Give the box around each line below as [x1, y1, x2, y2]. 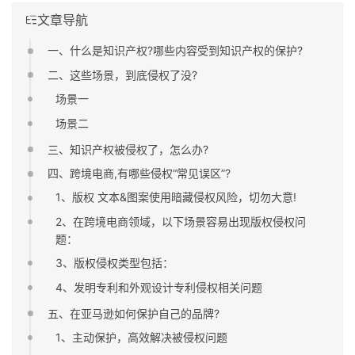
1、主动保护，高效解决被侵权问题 [55, 330, 228, 345]
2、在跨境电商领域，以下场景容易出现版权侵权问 [55, 214, 307, 228]
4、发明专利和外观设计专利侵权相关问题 [55, 280, 263, 294]
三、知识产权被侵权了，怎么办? [48, 142, 209, 156]
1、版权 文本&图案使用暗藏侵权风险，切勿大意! [55, 190, 297, 204]
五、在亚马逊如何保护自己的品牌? [48, 306, 220, 320]
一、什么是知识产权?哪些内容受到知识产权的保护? [48, 44, 303, 58]
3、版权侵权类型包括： [55, 256, 174, 270]
